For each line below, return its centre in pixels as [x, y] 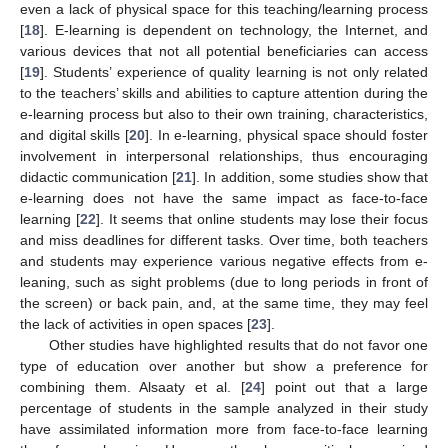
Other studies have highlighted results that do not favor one [238, 344]
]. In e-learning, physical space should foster [286, 134]
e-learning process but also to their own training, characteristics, [224, 113]
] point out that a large [344, 386]
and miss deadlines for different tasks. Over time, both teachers [224, 239]
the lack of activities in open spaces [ [135, 323]
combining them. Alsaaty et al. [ [132, 386]
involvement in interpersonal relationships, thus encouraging [224, 155]
